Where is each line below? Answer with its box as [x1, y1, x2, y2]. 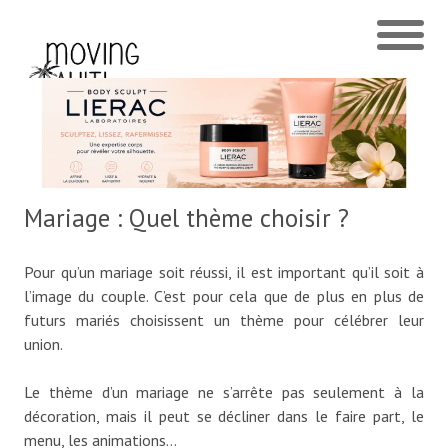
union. [24, 334, 63, 354]
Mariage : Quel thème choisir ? [24, 202, 349, 234]
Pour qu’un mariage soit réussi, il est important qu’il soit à [24, 262, 424, 282]
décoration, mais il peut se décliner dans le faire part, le [24, 406, 424, 426]
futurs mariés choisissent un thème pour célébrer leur [24, 310, 424, 330]
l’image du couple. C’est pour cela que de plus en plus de [24, 286, 424, 306]
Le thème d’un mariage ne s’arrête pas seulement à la [24, 382, 424, 402]
